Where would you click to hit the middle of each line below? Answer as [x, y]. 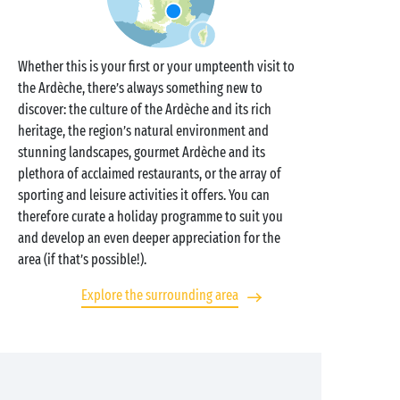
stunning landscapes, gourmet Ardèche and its [142, 153]
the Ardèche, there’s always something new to [140, 88]
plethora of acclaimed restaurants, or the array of [150, 174]
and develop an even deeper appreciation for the [149, 238]
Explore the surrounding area [159, 296]
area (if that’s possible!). [82, 260]
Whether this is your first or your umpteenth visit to [156, 67]
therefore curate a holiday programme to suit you [150, 217]
